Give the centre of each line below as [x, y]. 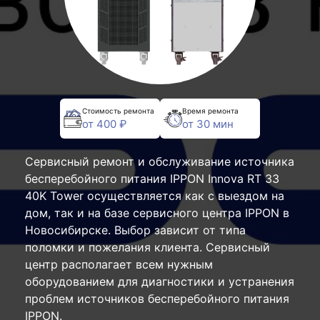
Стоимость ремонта [118, 110]
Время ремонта [210, 110]
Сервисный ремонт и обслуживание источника [160, 161]
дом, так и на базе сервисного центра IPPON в [157, 213]
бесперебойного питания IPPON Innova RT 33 [152, 179]
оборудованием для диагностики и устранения [160, 281]
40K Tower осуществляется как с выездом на [155, 196]
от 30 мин [208, 124]
